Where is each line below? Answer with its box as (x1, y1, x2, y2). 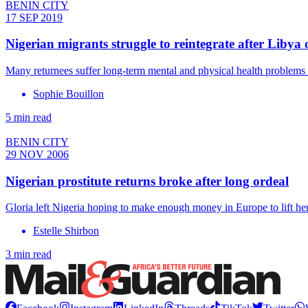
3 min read (5, 248, 52, 261)
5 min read (5, 111, 52, 123)
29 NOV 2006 (5, 148, 69, 160)
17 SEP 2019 (5, 11, 63, 23)
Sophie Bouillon (33, 87, 104, 100)
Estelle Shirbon (33, 225, 99, 237)
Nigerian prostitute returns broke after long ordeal (5, 173, 289, 188)
